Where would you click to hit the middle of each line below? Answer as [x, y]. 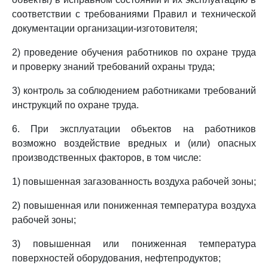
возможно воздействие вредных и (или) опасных [134, 143]
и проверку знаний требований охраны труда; [113, 67]
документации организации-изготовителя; [105, 28]
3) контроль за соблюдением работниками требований [134, 91]
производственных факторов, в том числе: [106, 158]
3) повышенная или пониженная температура [134, 244]
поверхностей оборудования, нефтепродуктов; [116, 258]
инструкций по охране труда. [75, 105]
